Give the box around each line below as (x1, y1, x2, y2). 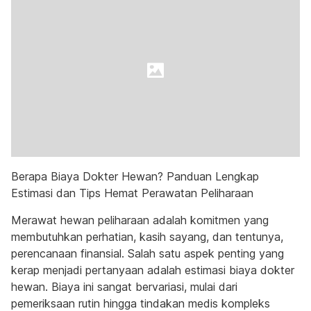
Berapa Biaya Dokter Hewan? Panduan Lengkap (11, 169, 259, 183)
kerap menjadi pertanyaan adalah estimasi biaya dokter (11, 263, 294, 277)
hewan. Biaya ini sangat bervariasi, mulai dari (11, 280, 237, 294)
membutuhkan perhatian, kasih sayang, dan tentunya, (11, 230, 283, 244)
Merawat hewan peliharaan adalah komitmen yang (11, 213, 269, 227)
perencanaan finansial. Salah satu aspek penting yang (11, 246, 284, 260)
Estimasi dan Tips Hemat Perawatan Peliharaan (11, 186, 253, 200)
